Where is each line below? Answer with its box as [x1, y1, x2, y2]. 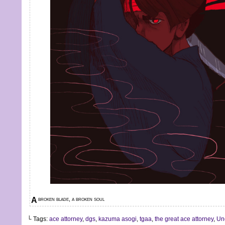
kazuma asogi [98, 215, 137, 223]
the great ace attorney [155, 215, 213, 223]
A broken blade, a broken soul [38, 196, 104, 202]
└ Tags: [27, 215, 49, 223]
